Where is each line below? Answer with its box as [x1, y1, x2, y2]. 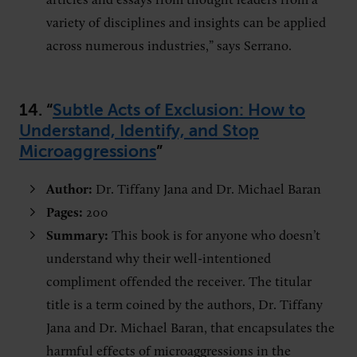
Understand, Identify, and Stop [19, 120, 259, 140]
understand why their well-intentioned [46, 252, 271, 266]
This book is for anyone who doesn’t [112, 229, 320, 243]
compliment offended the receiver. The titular [46, 275, 312, 289]
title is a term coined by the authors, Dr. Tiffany [46, 298, 323, 312]
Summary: [46, 229, 112, 243]
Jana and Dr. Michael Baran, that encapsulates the [46, 321, 335, 335]
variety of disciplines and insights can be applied [46, 16, 326, 30]
